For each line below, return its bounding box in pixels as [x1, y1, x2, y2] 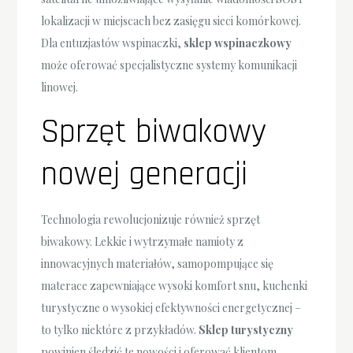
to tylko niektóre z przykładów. [41, 321, 199, 337]
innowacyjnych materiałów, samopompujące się [41, 255, 274, 271]
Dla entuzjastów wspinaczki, [41, 35, 184, 50]
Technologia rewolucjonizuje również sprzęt [41, 211, 261, 227]
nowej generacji [41, 153, 248, 196]
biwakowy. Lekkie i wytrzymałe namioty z [41, 233, 244, 249]
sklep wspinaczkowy [184, 35, 292, 50]
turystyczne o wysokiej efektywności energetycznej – [41, 299, 302, 315]
